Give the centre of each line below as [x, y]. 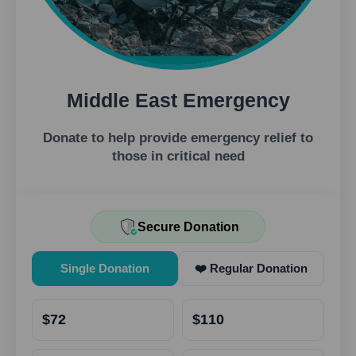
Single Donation [105, 268]
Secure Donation [188, 226]
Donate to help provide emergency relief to [178, 138]
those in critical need [178, 156]
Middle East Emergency [178, 100]
